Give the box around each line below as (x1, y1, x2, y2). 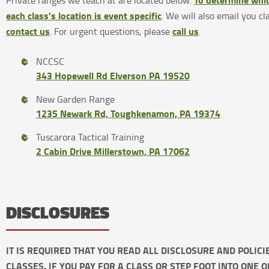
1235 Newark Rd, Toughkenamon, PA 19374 (36, 106, 221, 121)
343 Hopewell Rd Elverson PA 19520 (36, 68, 190, 83)
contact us (6, 24, 50, 38)
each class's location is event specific (6, 8, 162, 23)
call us (172, 24, 199, 38)
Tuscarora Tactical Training (36, 130, 145, 144)
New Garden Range (36, 92, 115, 106)
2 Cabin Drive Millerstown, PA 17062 (36, 144, 190, 159)
